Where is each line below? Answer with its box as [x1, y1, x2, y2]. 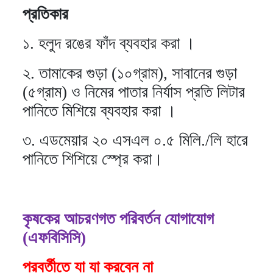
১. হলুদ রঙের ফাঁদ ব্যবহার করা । [23, 34, 195, 53]
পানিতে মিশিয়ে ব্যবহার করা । [23, 101, 176, 120]
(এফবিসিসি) [23, 228, 86, 247]
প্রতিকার [23, 4, 68, 23]
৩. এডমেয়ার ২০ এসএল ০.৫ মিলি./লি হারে [23, 131, 248, 150]
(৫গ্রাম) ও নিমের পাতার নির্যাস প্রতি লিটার [23, 82, 245, 101]
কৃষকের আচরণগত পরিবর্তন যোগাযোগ [23, 209, 214, 228]
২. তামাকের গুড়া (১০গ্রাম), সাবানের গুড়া [23, 63, 237, 82]
